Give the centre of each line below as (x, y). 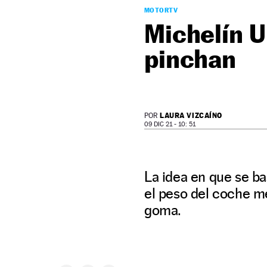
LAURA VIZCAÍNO (191, 115)
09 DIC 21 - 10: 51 (170, 124)
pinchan (190, 59)
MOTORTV (161, 10)
